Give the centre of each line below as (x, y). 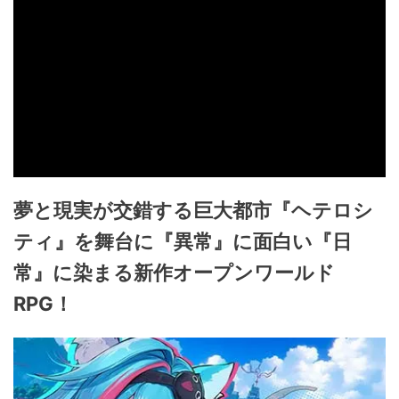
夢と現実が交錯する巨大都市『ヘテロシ (193, 211)
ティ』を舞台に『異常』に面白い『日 (183, 242)
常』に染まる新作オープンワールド (174, 273)
